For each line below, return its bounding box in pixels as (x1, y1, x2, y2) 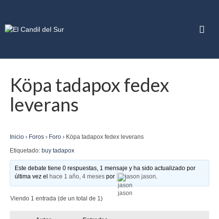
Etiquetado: (10, 147, 42, 154)
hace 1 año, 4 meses (49, 173, 105, 180)
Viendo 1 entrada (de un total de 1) (10, 195, 103, 202)
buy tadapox (42, 147, 74, 154)
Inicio (10, 133, 24, 140)
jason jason (125, 173, 156, 180)
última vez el (15, 173, 50, 180)
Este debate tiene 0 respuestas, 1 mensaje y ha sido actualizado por (15, 165, 196, 172)
